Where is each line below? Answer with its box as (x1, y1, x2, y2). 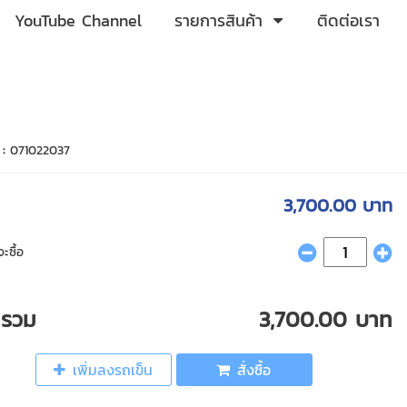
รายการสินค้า (174, 8, 263, 33)
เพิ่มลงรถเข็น (73, 359, 154, 381)
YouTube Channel (15, 8, 142, 33)
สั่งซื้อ (236, 359, 271, 381)
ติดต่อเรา (317, 8, 380, 33)
